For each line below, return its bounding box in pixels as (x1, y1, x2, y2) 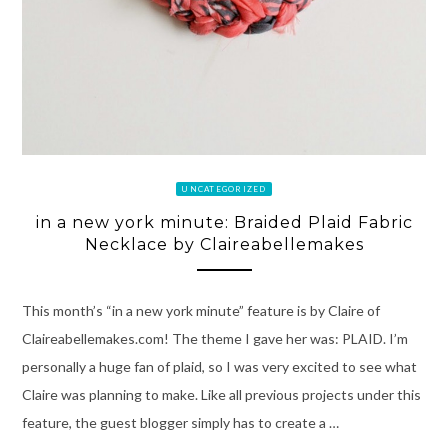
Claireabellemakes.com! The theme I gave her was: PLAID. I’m (21, 329, 408, 347)
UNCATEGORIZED (181, 184, 267, 195)
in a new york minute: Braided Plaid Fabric (35, 212, 413, 232)
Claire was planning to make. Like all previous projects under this (21, 385, 421, 403)
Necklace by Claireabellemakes (84, 234, 364, 254)
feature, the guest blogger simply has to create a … (21, 413, 339, 431)
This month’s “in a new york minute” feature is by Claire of (21, 301, 380, 319)
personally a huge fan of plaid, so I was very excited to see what (21, 357, 417, 375)
